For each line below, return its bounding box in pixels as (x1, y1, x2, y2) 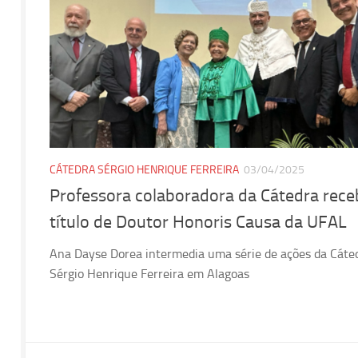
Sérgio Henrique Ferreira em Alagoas (50, 265, 249, 281)
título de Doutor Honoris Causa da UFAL (50, 211, 347, 233)
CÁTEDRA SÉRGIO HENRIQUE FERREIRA (50, 162, 239, 177)
